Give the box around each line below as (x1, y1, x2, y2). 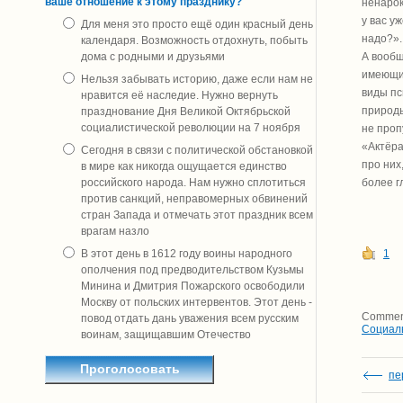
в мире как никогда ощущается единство (81, 160, 287, 173)
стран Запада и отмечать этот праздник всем (81, 209, 313, 221)
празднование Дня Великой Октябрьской (81, 105, 291, 118)
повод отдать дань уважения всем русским (81, 312, 299, 325)
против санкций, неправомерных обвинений (81, 193, 308, 205)
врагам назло (81, 225, 149, 237)
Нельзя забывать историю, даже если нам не (81, 73, 313, 85)
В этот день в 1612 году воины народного (81, 247, 292, 260)
